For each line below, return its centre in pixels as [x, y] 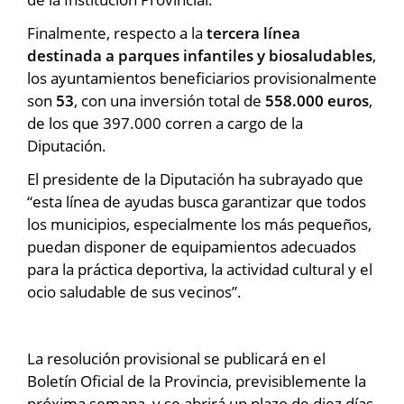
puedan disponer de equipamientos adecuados [192, 246]
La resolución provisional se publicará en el [176, 358]
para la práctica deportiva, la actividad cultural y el [200, 269]
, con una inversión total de [170, 100]
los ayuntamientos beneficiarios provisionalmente [202, 78]
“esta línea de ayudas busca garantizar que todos [197, 201]
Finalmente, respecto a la [117, 32]
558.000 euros [317, 100]
